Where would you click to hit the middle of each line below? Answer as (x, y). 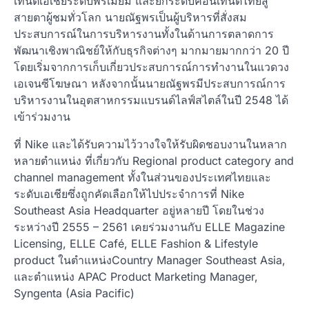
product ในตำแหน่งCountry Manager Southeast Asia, (150, 260)
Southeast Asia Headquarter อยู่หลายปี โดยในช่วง (139, 210)
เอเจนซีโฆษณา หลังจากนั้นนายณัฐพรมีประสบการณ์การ (150, 83)
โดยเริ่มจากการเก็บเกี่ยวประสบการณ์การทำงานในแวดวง (151, 67)
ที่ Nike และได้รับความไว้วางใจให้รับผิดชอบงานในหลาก (150, 144)
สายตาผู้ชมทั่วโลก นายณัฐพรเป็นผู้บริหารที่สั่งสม (130, 17)
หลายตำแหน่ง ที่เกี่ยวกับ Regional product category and (154, 160)
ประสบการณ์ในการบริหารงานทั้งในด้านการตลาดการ (144, 33)
